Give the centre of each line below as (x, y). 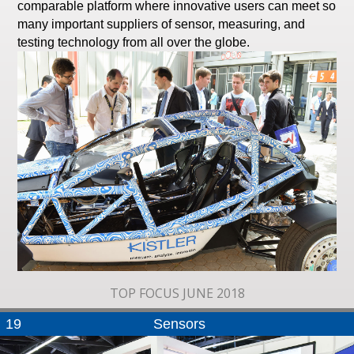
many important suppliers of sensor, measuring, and (118, 24)
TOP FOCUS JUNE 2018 (177, 293)
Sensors (180, 323)
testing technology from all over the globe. (134, 42)
